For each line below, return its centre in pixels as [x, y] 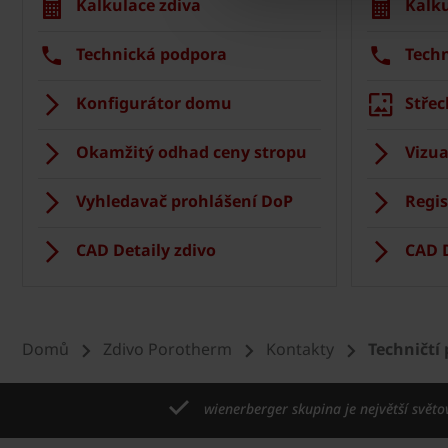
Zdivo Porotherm [167, 349]
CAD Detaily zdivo [146, 250]
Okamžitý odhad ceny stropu [191, 152]
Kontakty [300, 349]
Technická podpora [151, 54]
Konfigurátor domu [154, 103]
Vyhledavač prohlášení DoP [184, 201]
